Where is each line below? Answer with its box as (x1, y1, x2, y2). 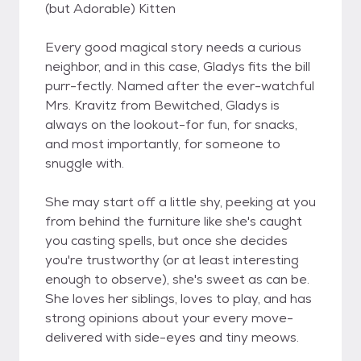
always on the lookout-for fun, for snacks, (45, 116, 297, 133)
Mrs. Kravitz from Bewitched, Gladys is (45, 97, 280, 114)
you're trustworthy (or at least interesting (45, 251, 299, 268)
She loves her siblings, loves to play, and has (45, 290, 312, 307)
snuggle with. (45, 155, 124, 172)
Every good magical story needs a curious (45, 39, 301, 56)
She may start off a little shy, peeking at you (45, 193, 316, 210)
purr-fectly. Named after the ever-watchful (45, 77, 314, 94)
